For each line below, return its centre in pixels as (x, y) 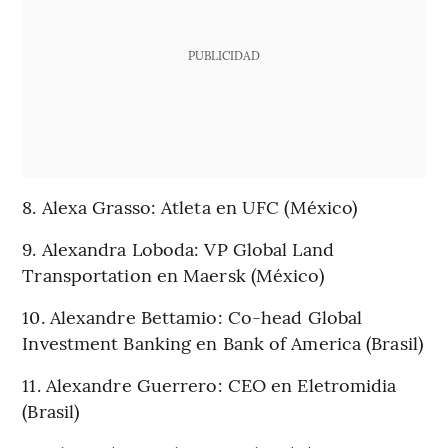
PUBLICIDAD (223, 54)
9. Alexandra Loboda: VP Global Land (178, 248)
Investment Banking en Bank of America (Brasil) (222, 342)
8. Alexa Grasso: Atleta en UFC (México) (190, 206)
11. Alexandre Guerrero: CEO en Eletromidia (209, 384)
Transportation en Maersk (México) (173, 274)
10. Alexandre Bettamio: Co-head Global (192, 316)
